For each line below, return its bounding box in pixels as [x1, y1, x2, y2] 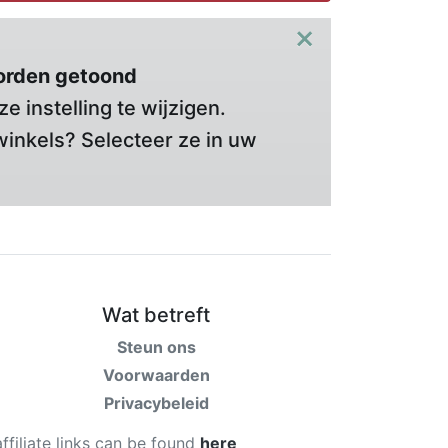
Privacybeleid [103, 393, 209, 413]
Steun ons [116, 337, 196, 357]
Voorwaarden [102, 365, 210, 385]
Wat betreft [102, 303, 210, 327]
